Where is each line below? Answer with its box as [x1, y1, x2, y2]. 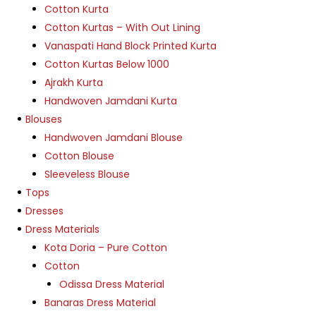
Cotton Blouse [44, 148, 114, 163]
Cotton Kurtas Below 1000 [44, 56, 169, 71]
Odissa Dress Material [59, 276, 164, 291]
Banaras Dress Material [44, 295, 156, 310]
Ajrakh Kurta [44, 75, 103, 90]
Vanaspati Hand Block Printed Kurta [44, 38, 217, 53]
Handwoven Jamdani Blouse [44, 130, 183, 145]
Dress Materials [25, 221, 99, 236]
